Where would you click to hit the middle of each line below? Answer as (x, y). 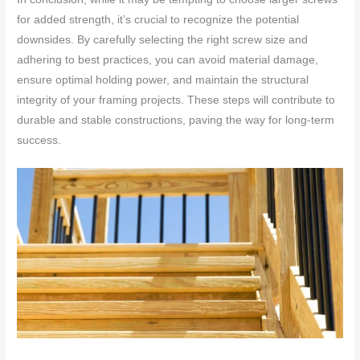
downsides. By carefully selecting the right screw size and (163, 39)
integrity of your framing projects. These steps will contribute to (176, 100)
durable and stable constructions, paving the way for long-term (176, 120)
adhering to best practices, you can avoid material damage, (168, 59)
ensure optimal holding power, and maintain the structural (163, 80)
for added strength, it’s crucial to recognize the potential (158, 19)
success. (39, 140)
